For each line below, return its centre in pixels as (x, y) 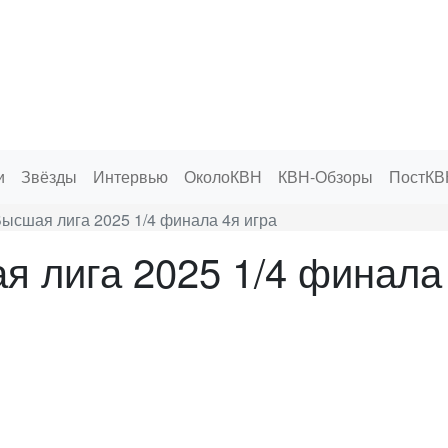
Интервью (130, 176)
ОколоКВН (223, 176)
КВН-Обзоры (325, 176)
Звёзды (49, 176)
